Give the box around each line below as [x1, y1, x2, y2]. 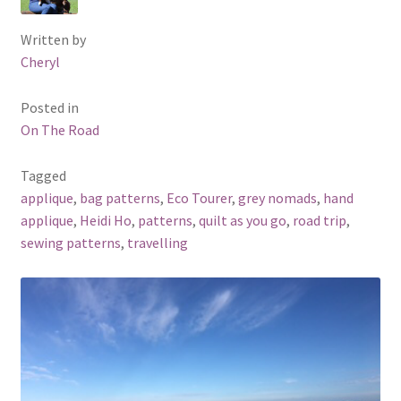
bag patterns [79, 188, 160, 207]
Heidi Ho [79, 210, 132, 229]
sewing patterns [20, 233, 121, 252]
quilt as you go [198, 210, 286, 229]
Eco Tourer [166, 188, 232, 207]
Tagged [20, 166, 66, 184]
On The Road [20, 120, 99, 139]
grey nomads [237, 188, 317, 207]
